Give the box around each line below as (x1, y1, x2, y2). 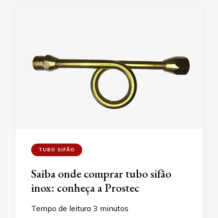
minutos (100, 203, 128, 213)
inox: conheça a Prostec (31, 180, 139, 195)
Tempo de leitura (31, 203, 91, 213)
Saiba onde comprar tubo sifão (31, 165, 171, 181)
